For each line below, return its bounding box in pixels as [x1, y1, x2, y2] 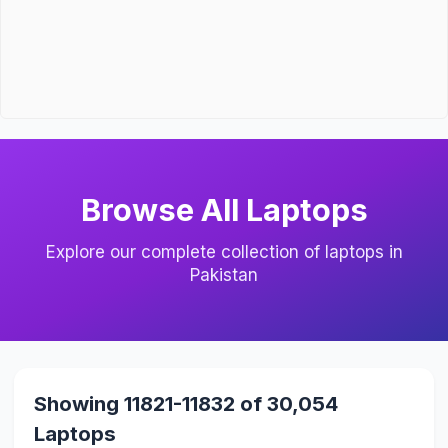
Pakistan [190, 264, 258, 285]
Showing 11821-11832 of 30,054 [33, 390, 338, 416]
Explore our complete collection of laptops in [45, 241, 403, 262]
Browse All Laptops [80, 191, 368, 229]
